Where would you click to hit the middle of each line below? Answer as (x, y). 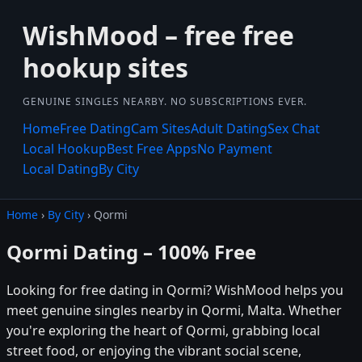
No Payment (235, 149)
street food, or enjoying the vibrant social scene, (154, 350)
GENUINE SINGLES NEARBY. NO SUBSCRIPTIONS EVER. (165, 101)
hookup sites (105, 67)
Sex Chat (294, 128)
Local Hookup (65, 149)
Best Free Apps (152, 149)
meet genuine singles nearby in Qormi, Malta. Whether (174, 310)
